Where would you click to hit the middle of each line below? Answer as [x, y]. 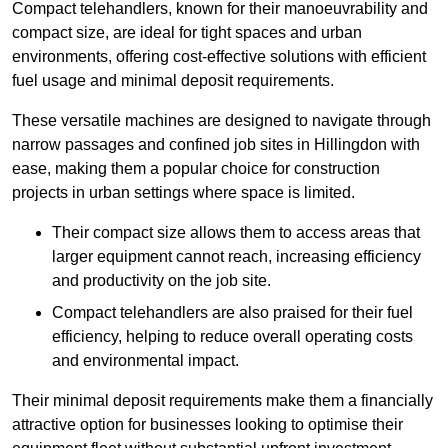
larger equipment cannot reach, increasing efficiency [236, 257]
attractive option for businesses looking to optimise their [207, 425]
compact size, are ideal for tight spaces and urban [187, 33]
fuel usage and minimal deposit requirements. [173, 81]
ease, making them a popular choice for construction [196, 169]
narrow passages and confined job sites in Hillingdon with [216, 145]
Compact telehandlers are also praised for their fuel [232, 313]
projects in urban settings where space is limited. [183, 193]
